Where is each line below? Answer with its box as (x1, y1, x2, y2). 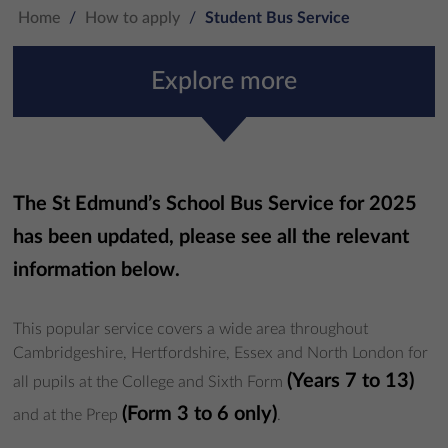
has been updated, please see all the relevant (13, 226, 410, 247)
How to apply (85, 10, 181, 26)
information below (13, 259, 176, 280)
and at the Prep (13, 406, 123, 423)
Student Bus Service (205, 10, 351, 26)
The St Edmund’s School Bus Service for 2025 (13, 193, 418, 214)
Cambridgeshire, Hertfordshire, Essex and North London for (13, 344, 429, 361)
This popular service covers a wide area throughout (13, 320, 369, 337)
